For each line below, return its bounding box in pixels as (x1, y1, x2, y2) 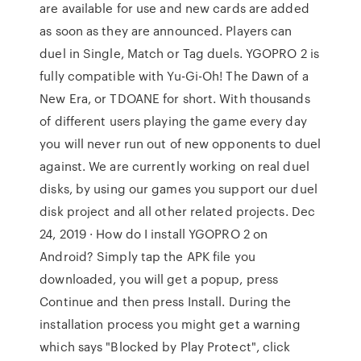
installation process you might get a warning (39, 315, 301, 333)
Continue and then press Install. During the (39, 293, 292, 310)
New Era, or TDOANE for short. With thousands (39, 89, 310, 107)
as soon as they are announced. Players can (39, 22, 293, 39)
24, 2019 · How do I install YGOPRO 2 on (39, 225, 268, 243)
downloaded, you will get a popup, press (39, 270, 279, 288)
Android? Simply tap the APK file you (39, 247, 255, 265)
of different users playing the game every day (39, 112, 307, 130)
